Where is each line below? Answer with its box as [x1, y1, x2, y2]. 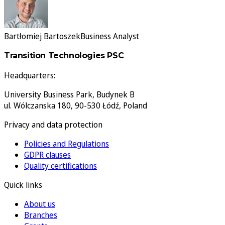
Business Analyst [80, 30, 139, 42]
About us [24, 198, 55, 209]
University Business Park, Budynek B [4, 88, 135, 100]
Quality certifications [24, 160, 97, 171]
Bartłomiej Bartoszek [4, 30, 80, 42]
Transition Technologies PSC [4, 50, 124, 60]
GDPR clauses [24, 149, 71, 160]
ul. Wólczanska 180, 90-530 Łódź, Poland [4, 99, 147, 111]
